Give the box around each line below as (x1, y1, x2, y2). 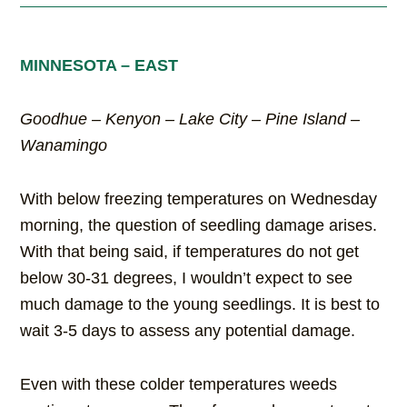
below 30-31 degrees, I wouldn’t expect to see (20, 269, 353, 288)
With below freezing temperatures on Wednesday (20, 190, 378, 209)
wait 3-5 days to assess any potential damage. (20, 322, 361, 341)
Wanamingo (20, 136, 108, 155)
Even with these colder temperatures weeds (20, 375, 338, 394)
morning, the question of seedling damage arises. (20, 216, 378, 235)
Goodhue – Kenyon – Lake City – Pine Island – (20, 110, 361, 129)
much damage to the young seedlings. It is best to (20, 295, 381, 314)
